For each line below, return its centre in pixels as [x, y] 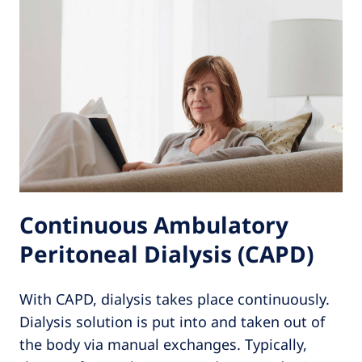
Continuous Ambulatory [154, 225]
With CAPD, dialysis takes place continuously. [175, 299]
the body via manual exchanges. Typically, [163, 345]
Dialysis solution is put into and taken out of [172, 322]
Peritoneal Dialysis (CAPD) [166, 254]
